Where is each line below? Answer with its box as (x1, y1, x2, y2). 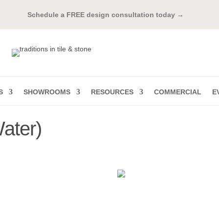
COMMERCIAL (153, 88, 201, 96)
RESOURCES (90, 88, 133, 96)
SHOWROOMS (23, 88, 70, 96)
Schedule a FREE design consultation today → (27, 11, 192, 19)
